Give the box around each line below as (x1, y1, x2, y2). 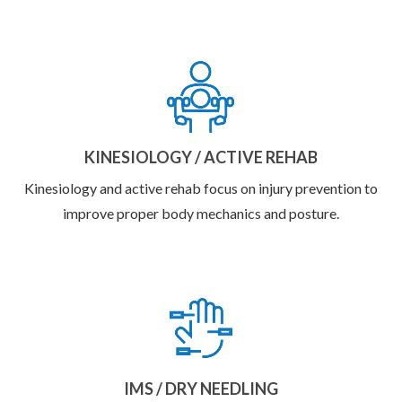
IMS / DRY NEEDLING (124, 379, 278, 399)
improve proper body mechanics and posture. (63, 205, 339, 223)
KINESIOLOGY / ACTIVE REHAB (84, 147, 318, 168)
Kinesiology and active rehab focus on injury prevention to (24, 179, 378, 197)
